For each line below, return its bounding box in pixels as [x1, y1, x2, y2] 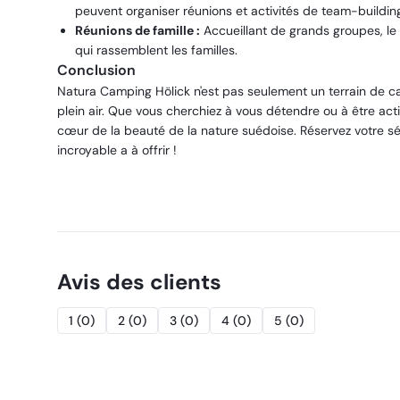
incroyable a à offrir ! [57, 142, 177, 158]
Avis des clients [57, 268, 221, 296]
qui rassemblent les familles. [75, 42, 237, 58]
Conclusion [57, 61, 136, 79]
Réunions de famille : [75, 22, 200, 38]
